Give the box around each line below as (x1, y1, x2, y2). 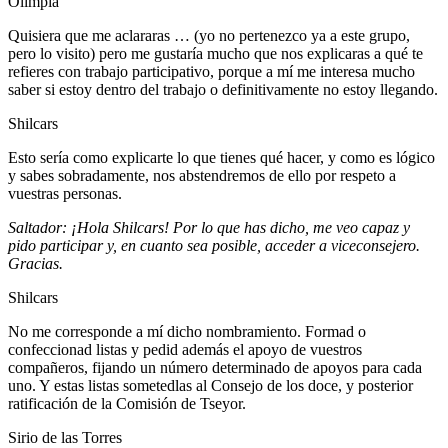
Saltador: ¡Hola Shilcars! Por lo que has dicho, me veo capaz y (8, 218, 410, 236)
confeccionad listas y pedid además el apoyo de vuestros (8, 340, 362, 358)
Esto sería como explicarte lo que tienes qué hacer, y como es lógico (8, 148, 435, 166)
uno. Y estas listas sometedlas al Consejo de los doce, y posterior (8, 376, 413, 394)
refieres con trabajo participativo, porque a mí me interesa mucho (8, 62, 415, 80)
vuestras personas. (8, 184, 122, 202)
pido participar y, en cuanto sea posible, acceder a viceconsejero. (8, 236, 420, 254)
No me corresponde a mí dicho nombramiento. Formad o (8, 322, 366, 340)
